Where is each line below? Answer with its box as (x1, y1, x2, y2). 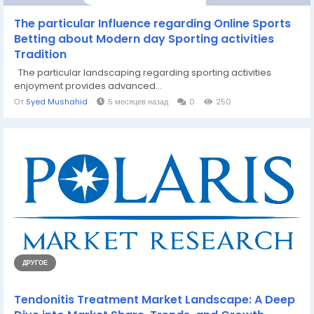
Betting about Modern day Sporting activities (14, 30, 274, 47)
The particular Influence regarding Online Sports (14, 15, 291, 32)
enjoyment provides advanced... (14, 78, 162, 93)
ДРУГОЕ (22, 258, 48, 267)
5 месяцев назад (108, 95, 168, 107)
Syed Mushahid (26, 95, 90, 107)
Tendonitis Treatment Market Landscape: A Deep (14, 291, 295, 308)
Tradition (14, 46, 67, 62)
